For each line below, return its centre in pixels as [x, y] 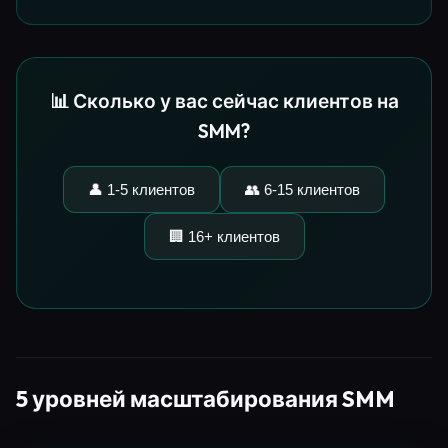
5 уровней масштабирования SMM [205, 398]
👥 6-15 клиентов [302, 189]
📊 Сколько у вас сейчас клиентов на [224, 100]
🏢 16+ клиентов [224, 236]
